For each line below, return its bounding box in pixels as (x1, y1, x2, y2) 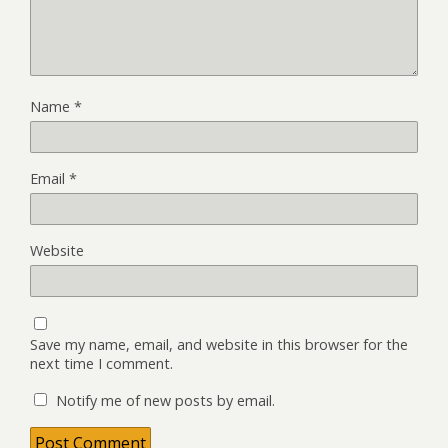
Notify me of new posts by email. (56, 390, 275, 410)
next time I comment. (30, 353, 173, 373)
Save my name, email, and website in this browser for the (30, 334, 408, 354)
